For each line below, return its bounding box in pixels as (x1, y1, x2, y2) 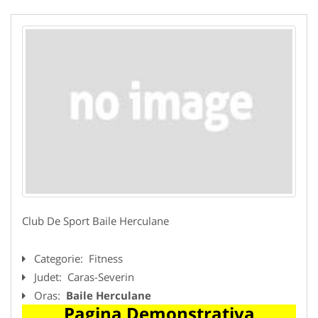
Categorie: (34, 251, 86, 265)
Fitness (89, 251, 123, 265)
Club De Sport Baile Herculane (22, 213, 169, 228)
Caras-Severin (67, 269, 134, 284)
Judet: (34, 269, 65, 284)
